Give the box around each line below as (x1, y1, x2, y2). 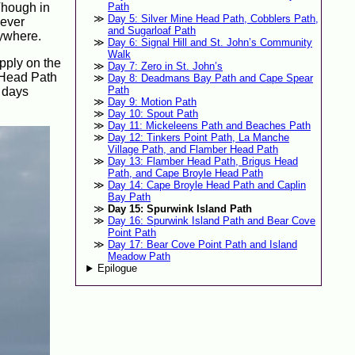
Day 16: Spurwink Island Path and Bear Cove (107, 215, 315, 227)
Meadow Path (107, 250, 170, 263)
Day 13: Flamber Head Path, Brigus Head (107, 155, 298, 168)
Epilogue (97, 262, 138, 275)
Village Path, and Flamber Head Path (107, 143, 278, 156)
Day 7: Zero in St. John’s (107, 60, 223, 73)
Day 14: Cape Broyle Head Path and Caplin (107, 179, 306, 192)
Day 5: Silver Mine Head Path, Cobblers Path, (107, 13, 319, 25)
